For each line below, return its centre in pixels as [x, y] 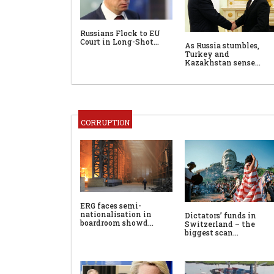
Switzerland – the [220, 224]
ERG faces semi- [111, 206]
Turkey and [207, 54]
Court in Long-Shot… [120, 41]
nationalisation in [116, 214]
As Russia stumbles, [222, 46]
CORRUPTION [105, 123]
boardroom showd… [117, 223]
